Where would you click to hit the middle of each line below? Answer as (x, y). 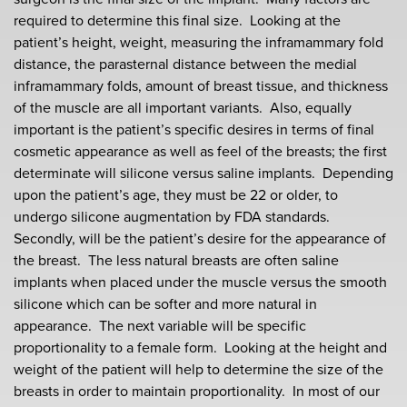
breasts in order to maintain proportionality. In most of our (197, 391)
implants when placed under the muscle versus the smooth (200, 282)
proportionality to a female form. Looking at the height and (200, 347)
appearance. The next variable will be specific (160, 326)
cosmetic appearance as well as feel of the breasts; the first (200, 151)
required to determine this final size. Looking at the (177, 20)
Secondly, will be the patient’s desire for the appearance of (200, 238)
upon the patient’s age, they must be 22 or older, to (176, 195)
